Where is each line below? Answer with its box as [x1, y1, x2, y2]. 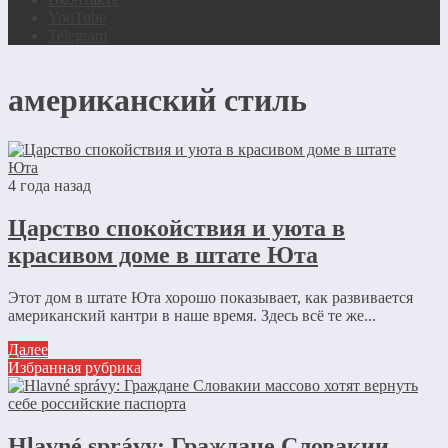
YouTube [48, 9, 106, 26]
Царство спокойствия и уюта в [8, 214, 345, 241]
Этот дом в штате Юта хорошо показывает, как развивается [8, 288, 413, 306]
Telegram [48, 27, 107, 44]
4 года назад [8, 176, 91, 194]
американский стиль [8, 82, 307, 119]
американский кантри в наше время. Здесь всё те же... [8, 306, 376, 324]
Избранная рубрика [8, 358, 141, 376]
